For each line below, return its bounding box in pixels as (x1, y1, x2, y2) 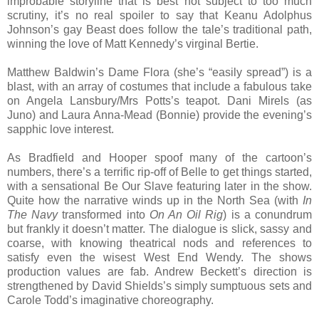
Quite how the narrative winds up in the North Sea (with (7, 194, 303, 207)
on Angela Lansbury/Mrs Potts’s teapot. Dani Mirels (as (7, 95, 312, 108)
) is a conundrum (223, 209, 313, 221)
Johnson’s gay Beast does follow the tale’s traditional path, (7, 23, 312, 36)
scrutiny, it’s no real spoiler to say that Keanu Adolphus (7, 9, 312, 22)
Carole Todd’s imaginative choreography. (7, 294, 214, 307)
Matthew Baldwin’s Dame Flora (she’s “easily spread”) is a (7, 66, 312, 79)
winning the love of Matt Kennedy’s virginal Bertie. (7, 38, 258, 51)
